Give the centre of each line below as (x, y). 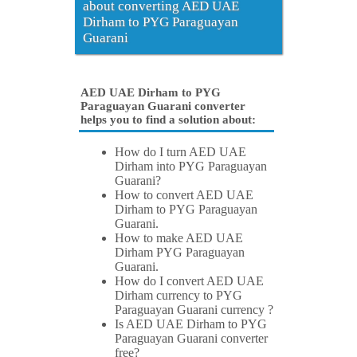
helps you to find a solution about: (168, 120)
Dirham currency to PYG (178, 296)
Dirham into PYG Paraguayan (191, 167)
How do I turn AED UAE (180, 152)
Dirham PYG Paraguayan (180, 253)
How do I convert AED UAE (189, 281)
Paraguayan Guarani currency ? (194, 310)
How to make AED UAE (179, 238)
